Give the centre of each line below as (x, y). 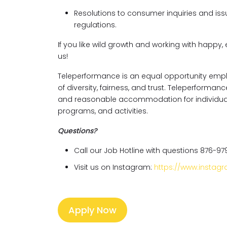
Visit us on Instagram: (114, 167)
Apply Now (92, 210)
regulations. (95, 25)
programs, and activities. (103, 111)
